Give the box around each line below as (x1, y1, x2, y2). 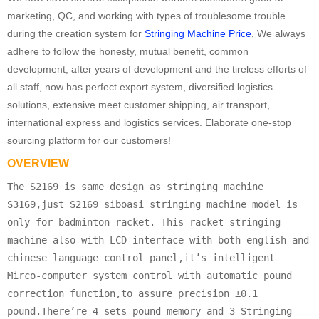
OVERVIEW (7, 157, 69, 169)
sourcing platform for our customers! (7, 134, 171, 146)
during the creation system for (7, 27, 145, 39)
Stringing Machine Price (145, 27, 251, 39)
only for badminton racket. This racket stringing (7, 216, 281, 228)
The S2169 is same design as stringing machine (7, 180, 263, 192)
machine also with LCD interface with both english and (7, 234, 309, 246)
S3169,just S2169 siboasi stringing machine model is (7, 198, 298, 210)
